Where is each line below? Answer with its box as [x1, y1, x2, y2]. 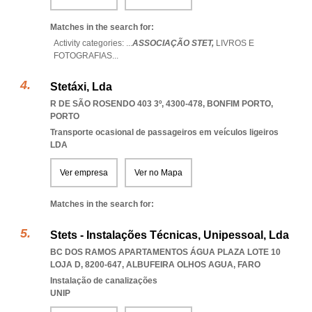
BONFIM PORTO [207, 99, 271, 109]
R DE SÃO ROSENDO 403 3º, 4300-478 [50, 99, 203, 109]
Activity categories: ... [54, 38, 132, 48]
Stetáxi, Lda [50, 81, 112, 93]
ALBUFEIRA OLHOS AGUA [126, 260, 233, 270]
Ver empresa [60, 168, 108, 178]
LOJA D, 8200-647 [50, 260, 122, 270]
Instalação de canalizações [50, 276, 157, 286]
